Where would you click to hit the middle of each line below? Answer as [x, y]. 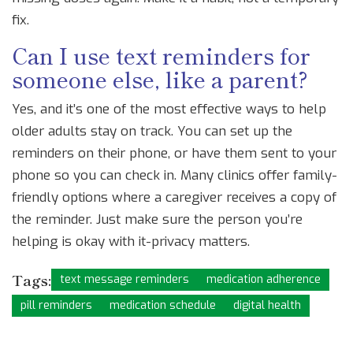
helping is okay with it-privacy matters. [131, 242]
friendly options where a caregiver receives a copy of [174, 198]
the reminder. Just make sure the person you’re [157, 220]
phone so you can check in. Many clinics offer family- [175, 176]
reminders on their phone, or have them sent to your [174, 154]
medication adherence [264, 280]
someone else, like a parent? [160, 79]
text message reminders [124, 280]
